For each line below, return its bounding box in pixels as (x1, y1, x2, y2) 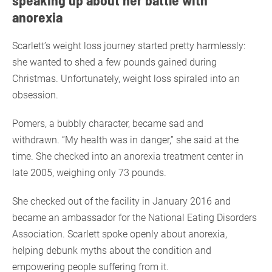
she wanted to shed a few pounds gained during (12, 56, 217, 69)
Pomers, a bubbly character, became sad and (12, 118, 203, 130)
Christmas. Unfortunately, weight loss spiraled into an (12, 73, 240, 85)
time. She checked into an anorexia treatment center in (12, 151, 243, 163)
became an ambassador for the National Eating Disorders (12, 212, 257, 224)
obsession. (12, 89, 58, 101)
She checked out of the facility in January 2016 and (12, 195, 231, 208)
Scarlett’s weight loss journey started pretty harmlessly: (12, 40, 245, 52)
